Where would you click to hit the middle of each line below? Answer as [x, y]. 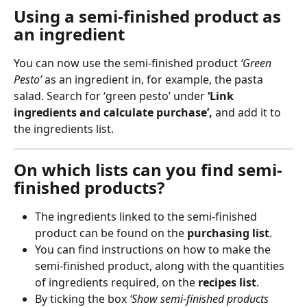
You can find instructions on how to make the [154, 250]
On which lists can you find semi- [148, 170]
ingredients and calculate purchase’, [114, 113]
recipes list [227, 283]
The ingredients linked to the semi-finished [147, 217]
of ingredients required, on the [116, 283]
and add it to [249, 113]
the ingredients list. [64, 129]
